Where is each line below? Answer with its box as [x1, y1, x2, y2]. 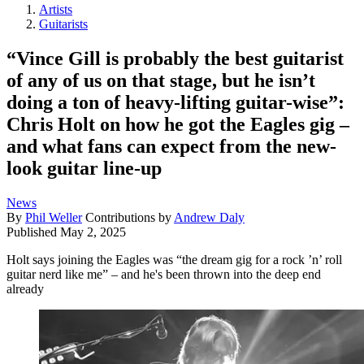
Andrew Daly [174, 210, 245, 224]
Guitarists [39, 17, 88, 31]
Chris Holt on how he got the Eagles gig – [6, 113, 349, 135]
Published [6, 224, 60, 239]
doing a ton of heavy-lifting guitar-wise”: [6, 91, 344, 113]
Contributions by [85, 210, 174, 224]
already [6, 281, 44, 296]
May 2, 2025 [60, 224, 126, 239]
